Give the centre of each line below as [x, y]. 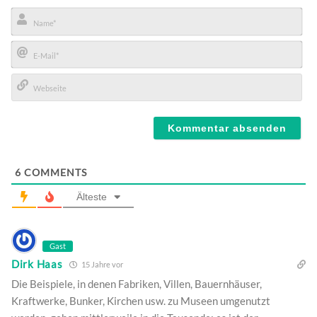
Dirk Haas [37, 264]
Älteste [92, 196]
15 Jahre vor [102, 264]
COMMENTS [54, 172]
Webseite [37, 108]
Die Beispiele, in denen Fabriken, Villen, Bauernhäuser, [137, 283]
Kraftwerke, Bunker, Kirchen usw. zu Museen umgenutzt [141, 300]
